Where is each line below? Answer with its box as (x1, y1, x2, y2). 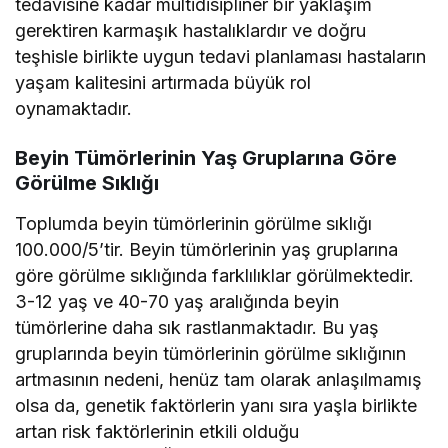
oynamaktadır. (15, 98, 132, 120)
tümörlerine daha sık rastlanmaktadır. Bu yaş (15, 317, 380, 339)
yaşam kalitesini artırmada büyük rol (15, 72, 312, 94)
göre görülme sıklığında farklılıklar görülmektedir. (15, 265, 415, 287)
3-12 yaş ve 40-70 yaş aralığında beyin (15, 291, 340, 313)
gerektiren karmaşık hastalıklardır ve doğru (15, 20, 367, 42)
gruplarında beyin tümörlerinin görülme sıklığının (15, 343, 407, 365)
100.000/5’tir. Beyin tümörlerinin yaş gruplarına (15, 239, 399, 261)
